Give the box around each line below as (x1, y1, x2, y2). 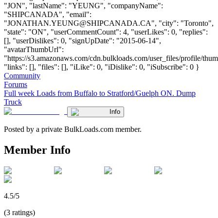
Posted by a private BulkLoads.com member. (4, 125, 142, 133)
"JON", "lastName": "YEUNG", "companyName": (4, 1, 163, 10)
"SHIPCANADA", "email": (4, 10, 91, 18)
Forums (4, 80, 27, 89)
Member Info (4, 143, 71, 156)
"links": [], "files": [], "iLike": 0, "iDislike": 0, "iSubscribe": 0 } (4, 62, 200, 71)
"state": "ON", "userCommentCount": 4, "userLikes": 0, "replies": (4, 27, 208, 36)
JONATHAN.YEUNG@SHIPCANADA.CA (7, 18, 151, 27)
